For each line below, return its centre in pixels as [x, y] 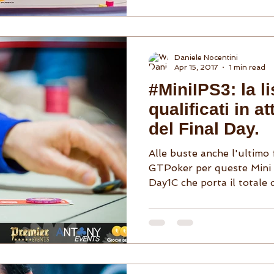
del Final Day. [204, 128]
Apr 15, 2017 [196, 67]
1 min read [247, 67]
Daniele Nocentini [206, 57]
